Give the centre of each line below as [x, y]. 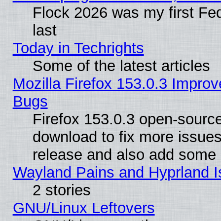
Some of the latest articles [121, 66]
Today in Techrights [78, 48]
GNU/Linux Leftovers [84, 208]
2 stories [61, 190]
